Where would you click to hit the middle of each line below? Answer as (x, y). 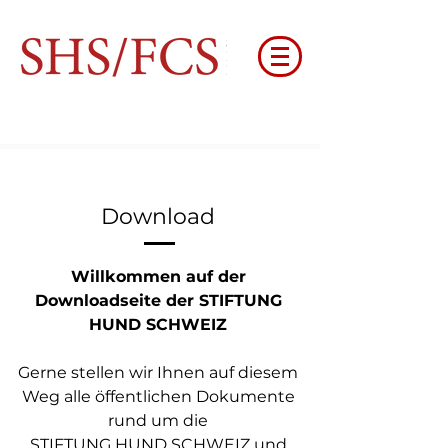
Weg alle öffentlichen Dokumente (158, 396)
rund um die (158, 420)
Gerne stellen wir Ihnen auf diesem (158, 372)
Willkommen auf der (158, 276)
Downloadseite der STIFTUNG (158, 300)
